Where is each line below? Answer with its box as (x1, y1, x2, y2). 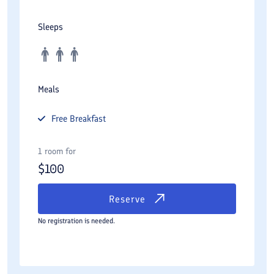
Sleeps (38, 21, 63, 32)
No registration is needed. (38, 217, 115, 225)
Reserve (108, 193, 146, 205)
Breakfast (70, 113, 106, 124)
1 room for (38, 146, 76, 157)
